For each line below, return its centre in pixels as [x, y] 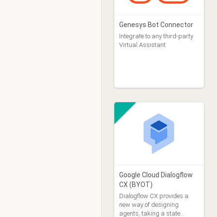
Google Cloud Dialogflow [156, 175]
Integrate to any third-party [156, 36]
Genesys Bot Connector [156, 25]
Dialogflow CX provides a [154, 196]
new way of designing [149, 205]
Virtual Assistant [142, 45]
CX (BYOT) [136, 185]
